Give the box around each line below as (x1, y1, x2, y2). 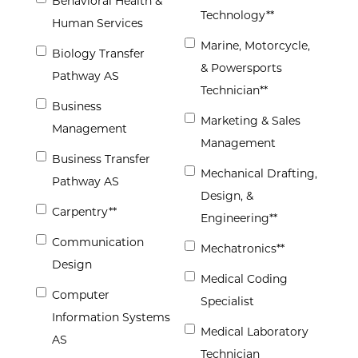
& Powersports (201, 61, 282, 76)
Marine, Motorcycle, (201, 38, 310, 54)
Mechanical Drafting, (201, 166, 317, 181)
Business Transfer (52, 152, 150, 167)
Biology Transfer (52, 46, 145, 62)
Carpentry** (52, 205, 117, 220)
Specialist (201, 294, 254, 309)
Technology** (201, 8, 274, 23)
